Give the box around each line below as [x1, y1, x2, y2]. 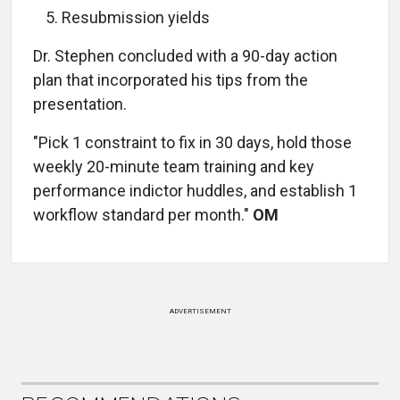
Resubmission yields [62, 8, 210, 27]
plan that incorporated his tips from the [33, 71, 308, 89]
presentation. [33, 95, 127, 113]
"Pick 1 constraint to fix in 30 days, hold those [33, 133, 352, 152]
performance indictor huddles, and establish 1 [33, 181, 357, 200]
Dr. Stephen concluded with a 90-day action [33, 46, 337, 65]
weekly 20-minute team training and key [33, 157, 314, 176]
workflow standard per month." [33, 205, 253, 224]
